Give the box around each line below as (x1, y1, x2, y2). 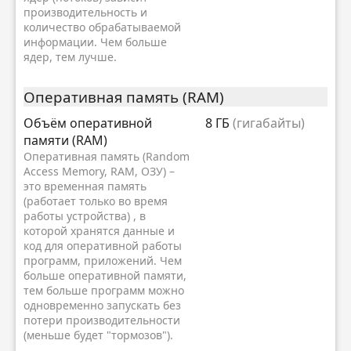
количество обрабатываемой (24, 20, 181, 35)
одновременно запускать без (24, 298, 181, 313)
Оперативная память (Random (24, 149, 190, 164)
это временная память (24, 179, 147, 194)
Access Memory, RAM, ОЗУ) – (24, 164, 175, 179)
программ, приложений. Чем (24, 253, 182, 268)
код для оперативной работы (24, 238, 182, 253)
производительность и (24, 5, 147, 20)
